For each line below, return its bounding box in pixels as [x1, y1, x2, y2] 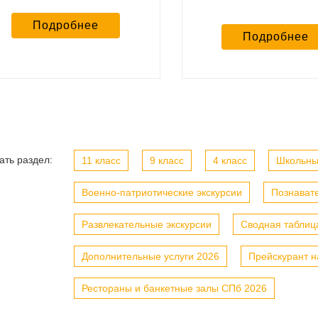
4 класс [213, 155, 247, 167]
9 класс [150, 155, 184, 167]
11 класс [82, 155, 121, 167]
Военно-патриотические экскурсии [82, 187, 242, 199]
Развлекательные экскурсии [82, 219, 212, 231]
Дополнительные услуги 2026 [82, 251, 219, 263]
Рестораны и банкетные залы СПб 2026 [82, 283, 267, 295]
